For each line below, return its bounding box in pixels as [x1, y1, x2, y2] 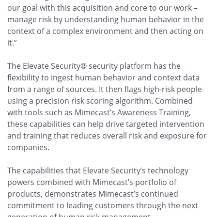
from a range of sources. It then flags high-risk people [7, 84, 202, 94]
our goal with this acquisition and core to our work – [7, 2, 198, 13]
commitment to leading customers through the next [7, 200, 198, 211]
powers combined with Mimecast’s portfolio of [7, 177, 176, 187]
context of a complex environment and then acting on [7, 26, 203, 36]
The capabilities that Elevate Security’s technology [7, 165, 188, 176]
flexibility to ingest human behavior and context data [7, 72, 200, 83]
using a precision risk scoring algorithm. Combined [7, 95, 193, 106]
